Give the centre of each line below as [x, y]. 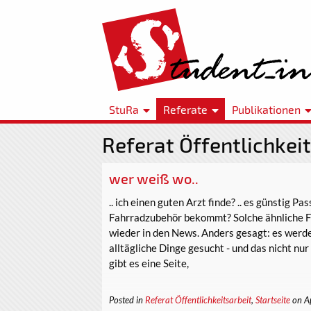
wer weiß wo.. [154, 179]
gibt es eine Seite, [149, 263]
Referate [185, 109]
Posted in [127, 300]
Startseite [273, 300]
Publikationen [266, 109]
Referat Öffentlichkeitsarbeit [198, 300]
